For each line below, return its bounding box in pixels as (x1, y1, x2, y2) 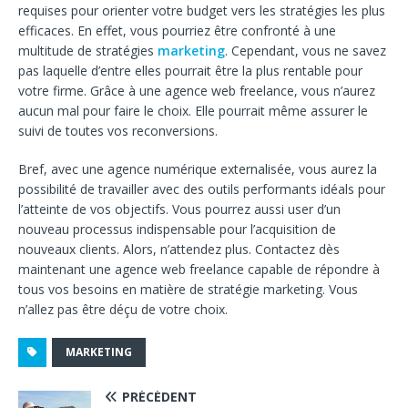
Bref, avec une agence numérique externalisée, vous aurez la (18, 159, 377, 178)
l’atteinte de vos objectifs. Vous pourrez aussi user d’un (18, 199, 341, 218)
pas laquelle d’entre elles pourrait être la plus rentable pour (18, 61, 362, 79)
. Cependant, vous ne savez (225, 41, 386, 59)
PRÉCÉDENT (122, 387, 197, 405)
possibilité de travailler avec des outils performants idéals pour (18, 179, 385, 198)
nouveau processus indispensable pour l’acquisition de (18, 219, 336, 238)
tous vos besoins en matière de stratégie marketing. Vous (18, 280, 358, 298)
